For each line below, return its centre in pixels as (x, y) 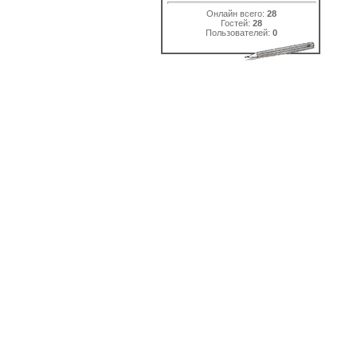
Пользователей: (239, 32)
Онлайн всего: (237, 13)
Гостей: (237, 23)
